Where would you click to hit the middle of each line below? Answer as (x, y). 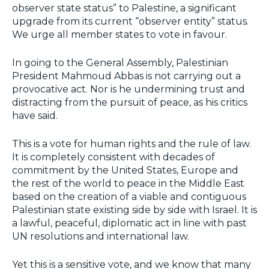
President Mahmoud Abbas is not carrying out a (126, 76)
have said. (35, 116)
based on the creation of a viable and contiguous (129, 197)
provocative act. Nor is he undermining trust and (128, 89)
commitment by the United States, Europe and (125, 171)
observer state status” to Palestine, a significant (124, 8)
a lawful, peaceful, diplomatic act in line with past (129, 223)
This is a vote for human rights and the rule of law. (131, 144)
